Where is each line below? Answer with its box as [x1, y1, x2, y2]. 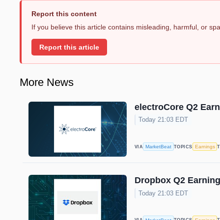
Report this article [39, 43, 99, 51]
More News [20, 76, 74, 88]
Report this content [31, 10, 97, 18]
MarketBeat [145, 144, 172, 150]
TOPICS [174, 144, 192, 149]
